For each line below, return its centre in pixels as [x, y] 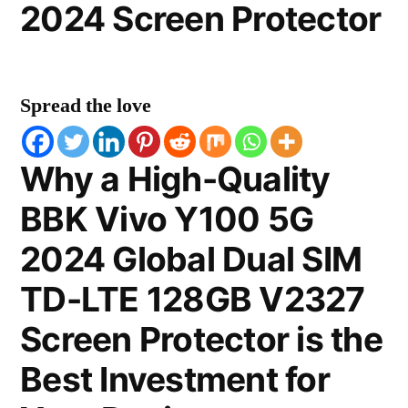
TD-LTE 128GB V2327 [193, 299]
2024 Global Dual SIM [191, 259]
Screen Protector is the [201, 339]
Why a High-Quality [175, 179]
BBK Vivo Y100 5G [167, 219]
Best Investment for [175, 379]
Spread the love [86, 106]
